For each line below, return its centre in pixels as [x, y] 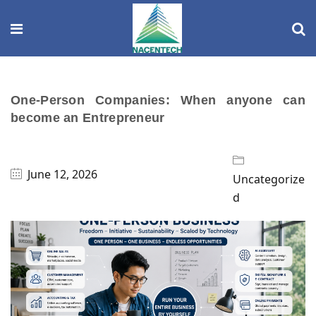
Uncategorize [269, 179]
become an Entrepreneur [88, 118]
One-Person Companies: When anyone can [158, 100]
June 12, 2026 [62, 174]
